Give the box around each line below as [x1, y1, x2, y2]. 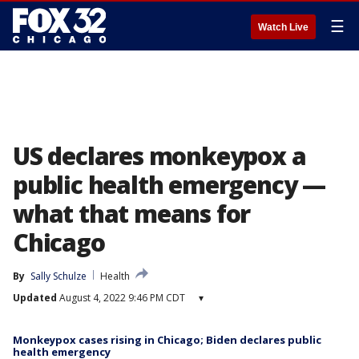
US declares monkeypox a [13, 139, 306, 172]
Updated [13, 291, 57, 305]
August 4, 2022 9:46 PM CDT [57, 291, 185, 305]
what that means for [13, 197, 251, 230]
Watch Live [258, 22, 309, 33]
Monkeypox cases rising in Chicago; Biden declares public [13, 333, 321, 347]
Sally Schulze [30, 269, 87, 283]
